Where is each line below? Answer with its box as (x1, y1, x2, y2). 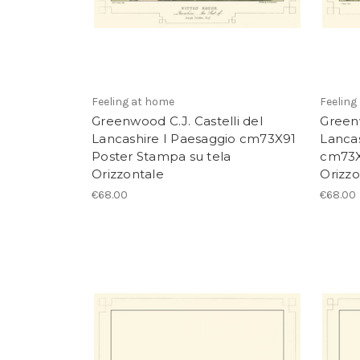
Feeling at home (92, 95, 174, 109)
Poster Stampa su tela (92, 149, 231, 165)
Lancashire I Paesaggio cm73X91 (92, 131, 297, 147)
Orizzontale (92, 166, 164, 182)
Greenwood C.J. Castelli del (92, 113, 263, 129)
